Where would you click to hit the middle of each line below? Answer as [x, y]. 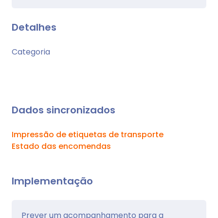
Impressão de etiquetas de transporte [88, 134]
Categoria [31, 52]
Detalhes [34, 27]
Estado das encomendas [61, 146]
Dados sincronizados [64, 110]
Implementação [52, 181]
